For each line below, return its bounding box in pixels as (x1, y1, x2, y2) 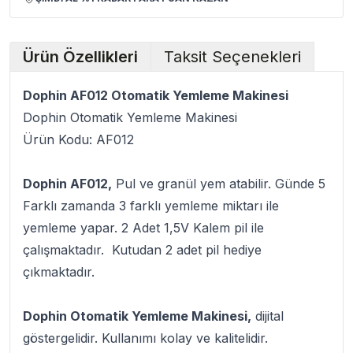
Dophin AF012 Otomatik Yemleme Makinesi (23, 87, 288, 103)
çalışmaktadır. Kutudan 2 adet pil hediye (23, 242, 262, 258)
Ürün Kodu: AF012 (23, 132, 134, 147)
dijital (251, 308, 284, 324)
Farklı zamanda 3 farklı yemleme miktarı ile (23, 198, 279, 214)
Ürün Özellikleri (23, 47, 138, 66)
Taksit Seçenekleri (164, 47, 301, 66)
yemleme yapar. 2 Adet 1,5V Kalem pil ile (23, 220, 264, 236)
